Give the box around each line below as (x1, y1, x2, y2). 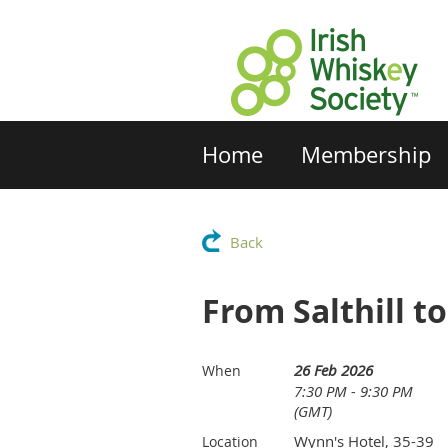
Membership (301, 140, 431, 169)
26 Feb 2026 (294, 360, 373, 380)
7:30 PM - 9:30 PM (294, 381, 413, 401)
